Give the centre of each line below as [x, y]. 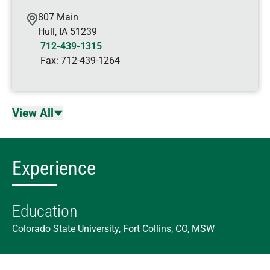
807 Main [58, 17]
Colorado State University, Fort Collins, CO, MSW [113, 229]
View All [33, 113]
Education [45, 211]
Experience [54, 168]
